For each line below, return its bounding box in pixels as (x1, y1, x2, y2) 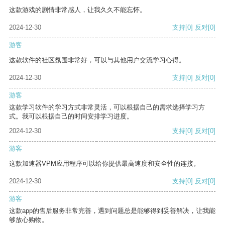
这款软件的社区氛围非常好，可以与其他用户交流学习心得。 (9, 56, 185, 64)
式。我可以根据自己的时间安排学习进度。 (9, 113, 133, 121)
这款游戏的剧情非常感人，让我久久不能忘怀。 (9, 6, 146, 14)
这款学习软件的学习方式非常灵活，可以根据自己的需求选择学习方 (9, 103, 205, 111)
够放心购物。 (9, 216, 48, 224)
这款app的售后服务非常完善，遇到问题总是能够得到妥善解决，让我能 (9, 207, 215, 215)
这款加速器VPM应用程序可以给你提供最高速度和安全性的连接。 (9, 160, 200, 168)
